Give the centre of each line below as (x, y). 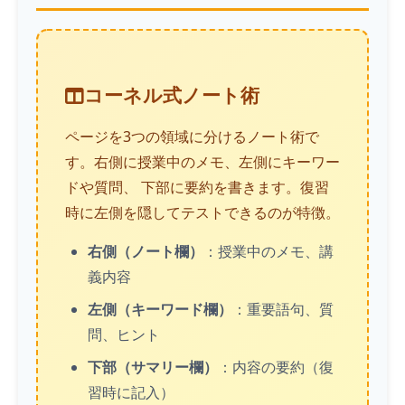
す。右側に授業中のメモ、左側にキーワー (202, 162)
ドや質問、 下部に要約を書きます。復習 (197, 187)
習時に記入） (131, 392)
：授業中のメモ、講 (268, 251)
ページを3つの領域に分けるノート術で (192, 137)
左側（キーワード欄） (160, 309)
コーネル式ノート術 (172, 95)
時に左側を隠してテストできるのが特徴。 (202, 212)
